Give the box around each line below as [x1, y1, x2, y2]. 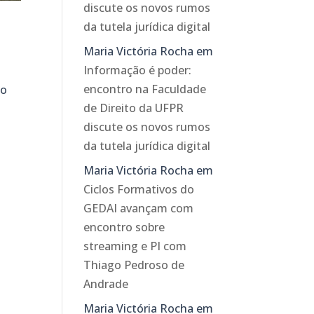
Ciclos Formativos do [83, 182, 195, 198]
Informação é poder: [83, 62, 192, 78]
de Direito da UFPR [83, 100, 184, 116]
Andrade [83, 276, 129, 292]
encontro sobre [83, 219, 165, 235]
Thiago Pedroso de [83, 257, 185, 273]
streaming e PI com [83, 238, 187, 254]
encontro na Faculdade [83, 81, 207, 97]
